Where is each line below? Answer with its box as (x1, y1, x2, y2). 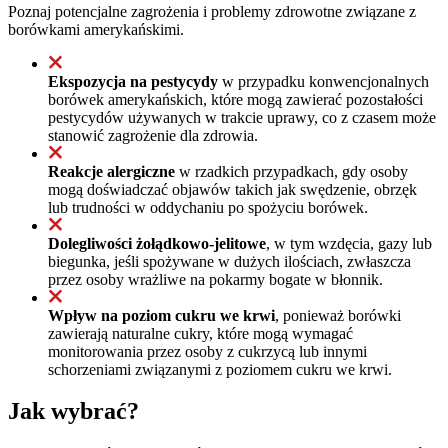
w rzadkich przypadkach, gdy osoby (175, 162, 408, 180)
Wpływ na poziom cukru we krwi (48, 306, 275, 324)
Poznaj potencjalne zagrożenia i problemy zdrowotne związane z (8, 2, 416, 20)
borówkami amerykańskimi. (8, 20, 184, 38)
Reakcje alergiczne (48, 162, 175, 180)
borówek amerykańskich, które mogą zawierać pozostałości (48, 90, 423, 108)
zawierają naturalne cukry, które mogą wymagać (48, 324, 353, 342)
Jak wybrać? (8, 398, 139, 425)
